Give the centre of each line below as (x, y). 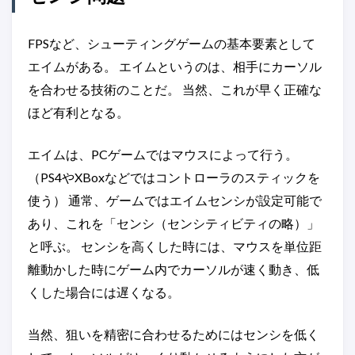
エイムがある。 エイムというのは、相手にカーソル (175, 66)
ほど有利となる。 (78, 112)
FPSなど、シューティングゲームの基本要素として (172, 43)
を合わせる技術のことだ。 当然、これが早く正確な (175, 89)
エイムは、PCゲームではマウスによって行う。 (163, 154)
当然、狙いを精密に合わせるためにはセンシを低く (174, 334)
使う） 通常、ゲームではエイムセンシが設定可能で (175, 200)
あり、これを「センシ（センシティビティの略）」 (174, 223)
